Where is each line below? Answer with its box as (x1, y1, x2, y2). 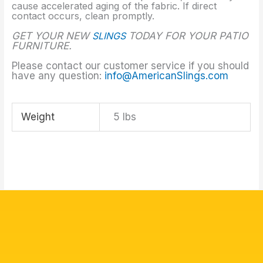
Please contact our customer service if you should (12, 59, 249, 72)
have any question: (12, 69, 105, 82)
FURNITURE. (12, 39, 72, 52)
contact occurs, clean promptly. (12, 9, 155, 22)
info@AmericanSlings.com (104, 69, 229, 82)
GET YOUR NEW (12, 29, 93, 42)
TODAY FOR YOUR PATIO (126, 29, 249, 42)
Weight (21, 111, 55, 123)
